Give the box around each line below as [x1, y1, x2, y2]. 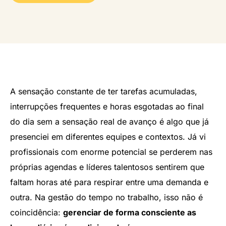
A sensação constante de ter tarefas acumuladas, [10, 86, 197, 97]
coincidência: [10, 207, 63, 218]
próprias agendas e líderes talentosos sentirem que [10, 162, 204, 173]
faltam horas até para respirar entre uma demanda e [10, 177, 208, 188]
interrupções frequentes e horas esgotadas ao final [10, 101, 204, 112]
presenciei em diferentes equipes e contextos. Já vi [10, 132, 206, 142]
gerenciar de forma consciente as [63, 207, 196, 218]
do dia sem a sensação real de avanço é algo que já [10, 117, 209, 127]
